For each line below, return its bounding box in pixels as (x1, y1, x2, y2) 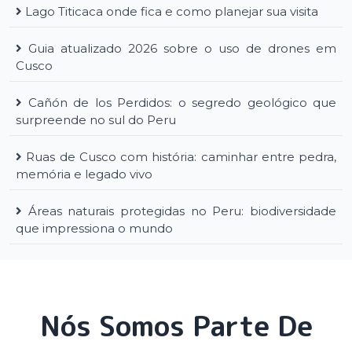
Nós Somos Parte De (39, 305, 313, 346)
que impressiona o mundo (16, 220, 173, 236)
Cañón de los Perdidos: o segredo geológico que (27, 94, 336, 110)
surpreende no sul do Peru (16, 112, 176, 127)
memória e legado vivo (16, 166, 152, 181)
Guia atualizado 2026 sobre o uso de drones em (28, 40, 336, 56)
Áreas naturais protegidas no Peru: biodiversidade (27, 203, 337, 218)
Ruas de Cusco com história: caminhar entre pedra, (26, 148, 336, 164)
